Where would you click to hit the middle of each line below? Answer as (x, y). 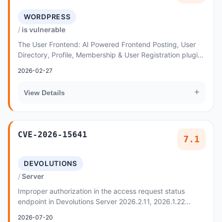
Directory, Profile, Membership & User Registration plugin (110, 55)
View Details (44, 92)
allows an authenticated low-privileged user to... (95, 212)
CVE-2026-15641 (53, 135)
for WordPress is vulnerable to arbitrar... (82, 65)
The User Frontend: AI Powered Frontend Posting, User (107, 44)
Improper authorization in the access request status (101, 191)
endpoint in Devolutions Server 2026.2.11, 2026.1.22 (101, 201)
